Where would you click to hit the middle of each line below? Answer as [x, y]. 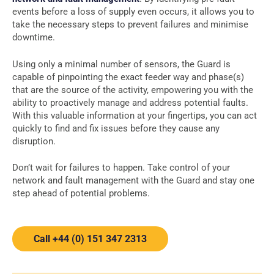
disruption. [34, 141]
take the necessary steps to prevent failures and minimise [130, 24]
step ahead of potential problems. [81, 193]
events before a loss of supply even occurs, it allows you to [133, 12]
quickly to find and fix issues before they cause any [116, 128]
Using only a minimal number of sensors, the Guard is [121, 64]
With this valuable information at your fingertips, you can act [135, 115]
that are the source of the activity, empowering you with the [133, 90]
